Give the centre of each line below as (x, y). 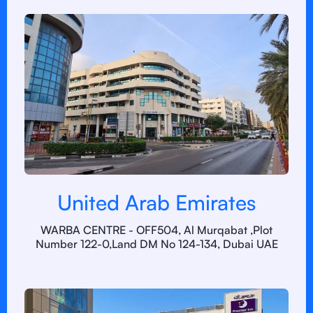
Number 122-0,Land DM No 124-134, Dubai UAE (156, 244)
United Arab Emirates (156, 202)
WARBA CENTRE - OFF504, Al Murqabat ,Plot (156, 230)
